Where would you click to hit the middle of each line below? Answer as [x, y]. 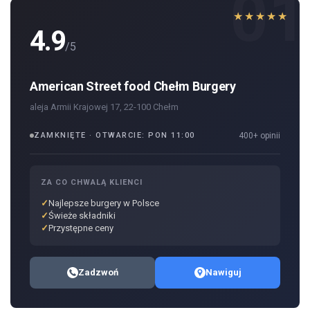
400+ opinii [259, 136]
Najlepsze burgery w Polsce [104, 203]
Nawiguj [223, 273]
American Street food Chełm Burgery [133, 86]
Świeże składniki [82, 216]
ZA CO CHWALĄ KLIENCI [92, 183]
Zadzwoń [98, 273]
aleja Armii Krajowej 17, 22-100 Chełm [104, 107]
